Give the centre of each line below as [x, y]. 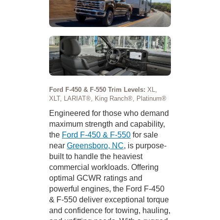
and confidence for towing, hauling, [110, 210]
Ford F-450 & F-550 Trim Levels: [98, 89]
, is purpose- [145, 145]
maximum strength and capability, [107, 124]
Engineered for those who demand [109, 113]
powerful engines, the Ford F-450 [107, 189]
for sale [144, 135]
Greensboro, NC [95, 145]
